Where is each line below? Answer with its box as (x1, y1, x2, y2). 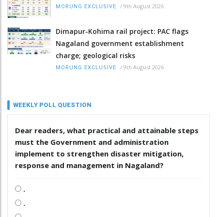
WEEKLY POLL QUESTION (13, 101, 92, 108)
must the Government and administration (15, 137, 169, 147)
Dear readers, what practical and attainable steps (15, 125, 199, 135)
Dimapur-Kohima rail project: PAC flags (56, 26, 188, 36)
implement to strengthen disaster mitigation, (15, 148, 184, 158)
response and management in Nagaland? (15, 160, 164, 170)
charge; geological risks (56, 50, 135, 60)
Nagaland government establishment (56, 38, 184, 48)
